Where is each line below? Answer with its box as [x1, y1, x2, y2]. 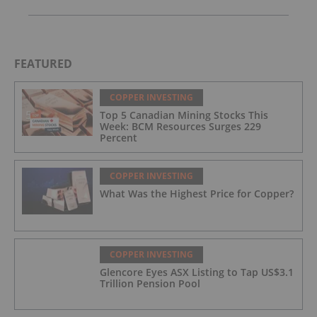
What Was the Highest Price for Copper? [100, 186, 294, 200]
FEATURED [14, 55, 72, 71]
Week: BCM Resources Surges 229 [100, 119, 261, 133]
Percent [100, 130, 137, 144]
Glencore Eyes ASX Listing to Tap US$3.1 [100, 265, 294, 279]
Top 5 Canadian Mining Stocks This [100, 108, 268, 122]
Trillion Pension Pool [100, 276, 200, 290]
